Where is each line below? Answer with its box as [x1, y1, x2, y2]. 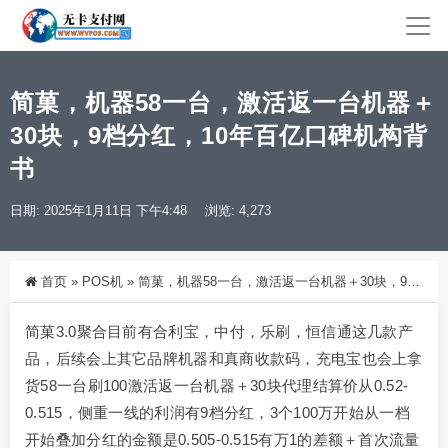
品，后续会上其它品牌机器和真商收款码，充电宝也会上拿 [25, 350, 423, 368]
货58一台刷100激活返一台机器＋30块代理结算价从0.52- [25, 377, 409, 395]
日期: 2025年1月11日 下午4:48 [10, 203, 187, 219]
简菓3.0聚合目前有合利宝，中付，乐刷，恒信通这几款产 [25, 323, 414, 341]
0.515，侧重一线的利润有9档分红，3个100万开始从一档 [25, 404, 410, 422]
